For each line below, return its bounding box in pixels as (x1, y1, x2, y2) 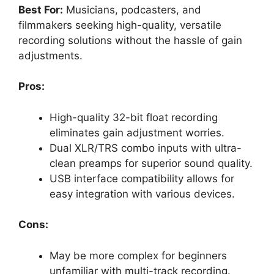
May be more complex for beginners (50, 249, 227, 262)
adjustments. (18, 49, 83, 62)
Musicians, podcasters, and (63, 3, 201, 16)
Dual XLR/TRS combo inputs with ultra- (50, 141, 242, 154)
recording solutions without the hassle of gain (18, 34, 242, 46)
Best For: (18, 3, 63, 16)
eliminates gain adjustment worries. (50, 126, 224, 139)
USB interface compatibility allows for (50, 172, 234, 185)
